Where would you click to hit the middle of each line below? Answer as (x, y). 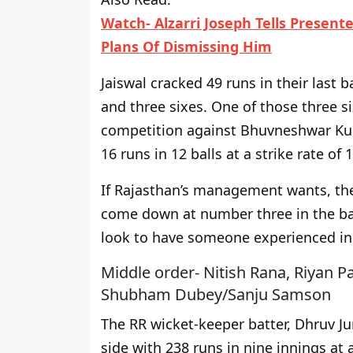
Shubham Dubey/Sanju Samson (216, 295)
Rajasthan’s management (199, 190)
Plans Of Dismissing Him (186, 47)
